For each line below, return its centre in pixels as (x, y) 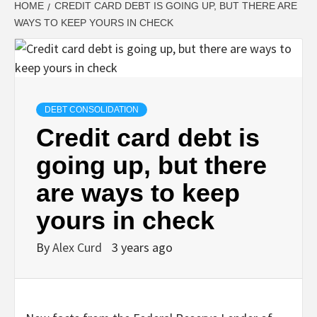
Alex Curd (79, 248)
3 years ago (142, 248)
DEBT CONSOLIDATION (92, 110)
